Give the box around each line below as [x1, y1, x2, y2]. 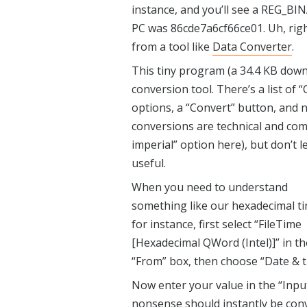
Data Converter [212, 39, 292, 54]
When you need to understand [132, 180, 288, 195]
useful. [132, 156, 166, 171]
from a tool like [132, 39, 212, 54]
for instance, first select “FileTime [132, 217, 302, 232]
